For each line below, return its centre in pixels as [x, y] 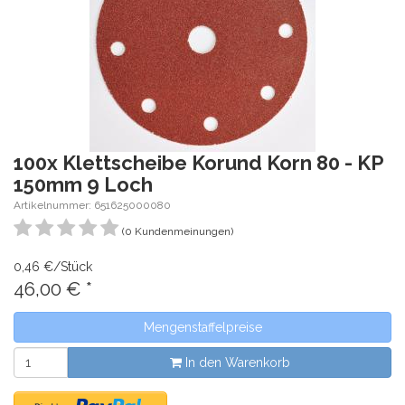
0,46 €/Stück [53, 267]
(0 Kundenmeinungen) [178, 231]
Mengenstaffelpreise [202, 327]
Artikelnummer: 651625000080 [92, 205]
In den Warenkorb [235, 363]
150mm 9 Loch [83, 184]
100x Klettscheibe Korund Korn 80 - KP [198, 163]
